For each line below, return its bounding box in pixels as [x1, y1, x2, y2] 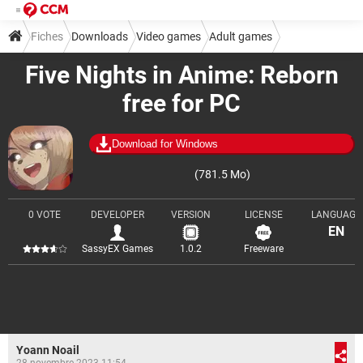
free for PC [122, 89, 241, 117]
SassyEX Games [82, 243, 153, 254]
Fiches [31, 30, 63, 43]
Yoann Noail [16, 344, 79, 357]
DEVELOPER [91, 209, 144, 220]
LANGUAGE [311, 209, 361, 220]
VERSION [170, 209, 211, 220]
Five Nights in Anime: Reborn [24, 61, 339, 89]
